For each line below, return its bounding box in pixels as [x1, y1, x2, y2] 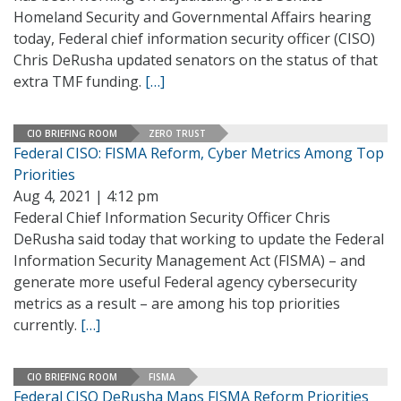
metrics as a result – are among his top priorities [13, 294, 340, 313]
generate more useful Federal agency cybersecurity [13, 272, 357, 292]
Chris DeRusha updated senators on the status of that [13, 50, 378, 70]
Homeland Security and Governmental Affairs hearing [13, 7, 371, 27]
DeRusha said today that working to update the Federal [13, 229, 384, 249]
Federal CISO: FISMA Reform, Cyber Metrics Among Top [13, 143, 384, 163]
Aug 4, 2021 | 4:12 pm [13, 186, 158, 206]
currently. [13, 315, 81, 335]
